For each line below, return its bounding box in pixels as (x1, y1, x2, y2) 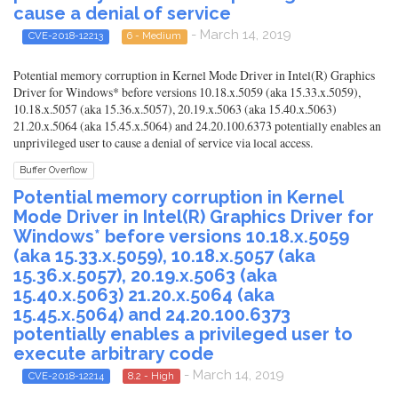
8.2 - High (128, 369, 175, 382)
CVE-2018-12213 (28, 29, 103, 43)
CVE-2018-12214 (28, 369, 104, 382)
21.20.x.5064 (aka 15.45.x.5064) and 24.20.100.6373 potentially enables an (13, 116, 381, 134)
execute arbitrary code (13, 342, 214, 364)
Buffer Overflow (20, 164, 88, 176)
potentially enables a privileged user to (13, 322, 353, 345)
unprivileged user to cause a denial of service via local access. (13, 133, 313, 151)
